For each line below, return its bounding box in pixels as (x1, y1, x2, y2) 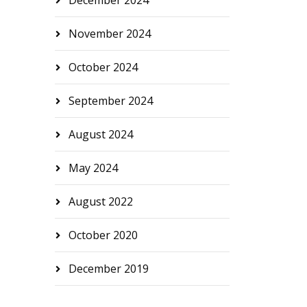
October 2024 (68, 60, 138, 75)
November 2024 (68, 26, 151, 42)
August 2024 (68, 127, 133, 143)
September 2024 (68, 93, 153, 109)
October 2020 (68, 228, 138, 243)
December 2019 (68, 261, 149, 277)
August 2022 (68, 194, 133, 210)
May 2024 (68, 160, 118, 176)
